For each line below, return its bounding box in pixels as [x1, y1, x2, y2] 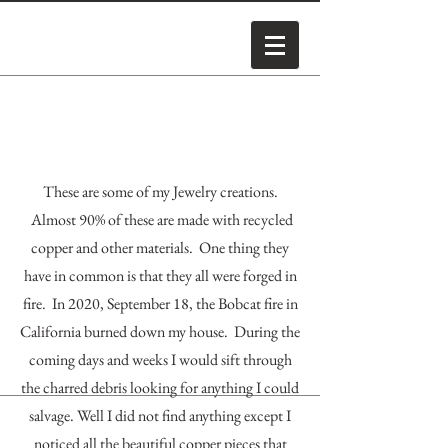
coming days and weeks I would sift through [28, 349, 292, 370]
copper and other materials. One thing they [31, 237, 289, 258]
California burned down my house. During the [20, 321, 300, 342]
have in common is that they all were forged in [23, 265, 297, 286]
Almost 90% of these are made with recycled [27, 209, 293, 230]
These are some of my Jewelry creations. [42, 181, 278, 202]
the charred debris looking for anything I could [21, 377, 299, 398]
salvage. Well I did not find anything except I [29, 405, 291, 426]
